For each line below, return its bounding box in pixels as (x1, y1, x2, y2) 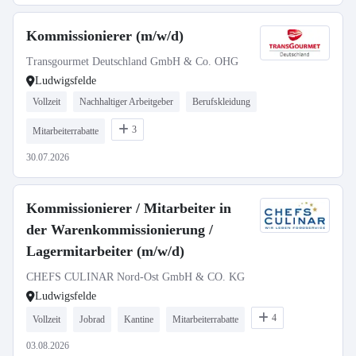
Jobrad (79, 314, 105, 325)
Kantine (124, 314, 153, 325)
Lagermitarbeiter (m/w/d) (26, 243, 184, 259)
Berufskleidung (192, 96, 250, 107)
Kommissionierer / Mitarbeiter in (26, 200, 231, 216)
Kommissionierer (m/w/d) (26, 28, 184, 44)
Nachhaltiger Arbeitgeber (79, 96, 173, 107)
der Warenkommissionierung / (26, 222, 213, 238)
